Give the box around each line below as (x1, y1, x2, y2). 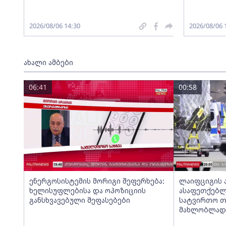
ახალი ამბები (23, 58, 73, 67)
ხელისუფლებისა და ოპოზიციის (29, 186, 146, 195)
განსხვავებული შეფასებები (29, 195, 130, 205)
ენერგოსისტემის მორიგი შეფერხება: (29, 176, 164, 186)
